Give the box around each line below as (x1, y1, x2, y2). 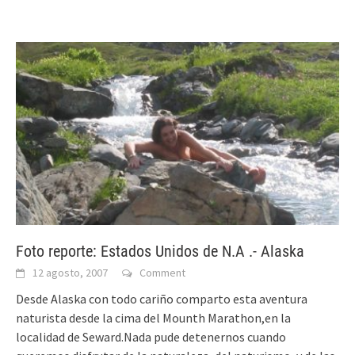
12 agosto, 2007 (32, 265, 108, 281)
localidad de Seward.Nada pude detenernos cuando (16, 329, 286, 345)
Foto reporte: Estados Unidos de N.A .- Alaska (16, 242, 304, 261)
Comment (139, 265, 185, 281)
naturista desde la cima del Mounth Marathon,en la (16, 310, 291, 326)
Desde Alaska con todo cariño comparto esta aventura (16, 291, 307, 307)
